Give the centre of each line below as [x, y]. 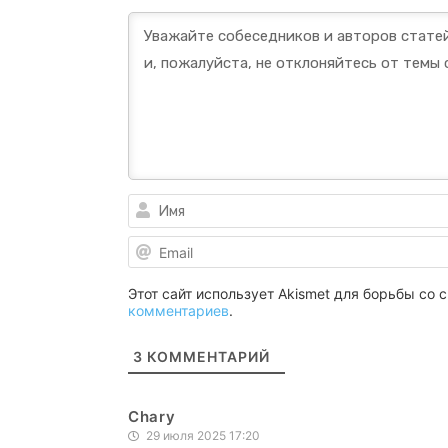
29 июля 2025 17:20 [201, 435]
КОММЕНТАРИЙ [206, 356]
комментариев [178, 310]
